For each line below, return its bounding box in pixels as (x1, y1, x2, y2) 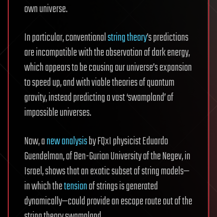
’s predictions (147, 30, 188, 46)
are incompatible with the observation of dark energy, (24, 45, 190, 62)
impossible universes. (24, 105, 91, 122)
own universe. (24, 1, 67, 18)
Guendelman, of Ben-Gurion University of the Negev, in (24, 148, 190, 165)
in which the (24, 178, 64, 195)
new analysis (46, 133, 87, 150)
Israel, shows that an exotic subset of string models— (24, 163, 189, 180)
